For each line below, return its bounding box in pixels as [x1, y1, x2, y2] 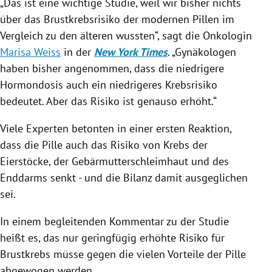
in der [61, 44, 94, 59]
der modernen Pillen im [120, 12, 234, 26]
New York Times [94, 44, 168, 59]
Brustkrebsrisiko [44, 12, 120, 26]
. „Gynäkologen [168, 44, 236, 59]
